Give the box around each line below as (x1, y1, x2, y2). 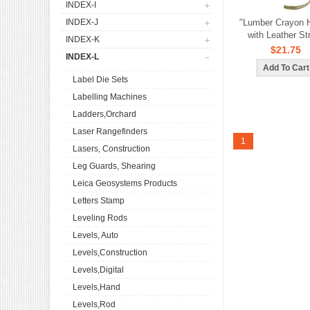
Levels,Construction (73, 248, 147, 257)
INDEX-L (66, 52, 99, 62)
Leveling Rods (73, 213, 127, 223)
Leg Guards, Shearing (73, 161, 156, 171)
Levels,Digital (73, 265, 124, 275)
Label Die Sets (73, 75, 128, 84)
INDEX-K (66, 35, 100, 44)
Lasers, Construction (73, 144, 150, 154)
